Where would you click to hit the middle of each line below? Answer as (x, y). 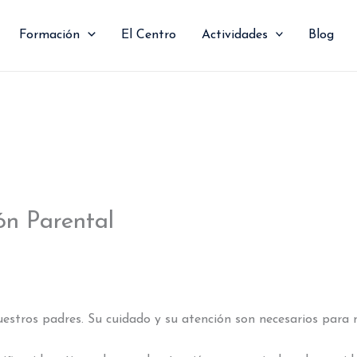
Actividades (234, 35)
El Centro (148, 35)
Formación (50, 35)
